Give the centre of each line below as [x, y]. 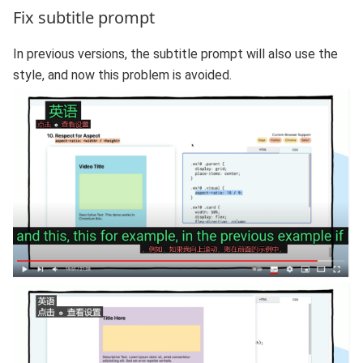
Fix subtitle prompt [84, 17]
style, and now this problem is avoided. [122, 75]
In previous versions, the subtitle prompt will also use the [175, 53]
